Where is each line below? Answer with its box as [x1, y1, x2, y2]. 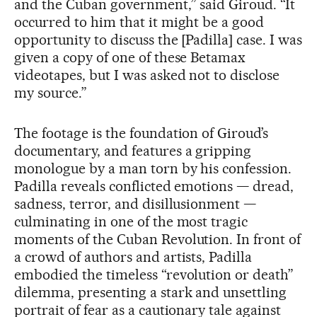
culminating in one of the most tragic [14, 212, 248, 230]
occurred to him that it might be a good [14, 13, 265, 30]
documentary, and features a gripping [14, 142, 252, 159]
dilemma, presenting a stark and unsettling [14, 283, 287, 301]
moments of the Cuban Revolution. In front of [14, 230, 301, 248]
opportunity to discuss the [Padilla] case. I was [14, 30, 303, 48]
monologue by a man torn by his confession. [14, 159, 292, 177]
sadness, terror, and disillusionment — [14, 195, 257, 212]
